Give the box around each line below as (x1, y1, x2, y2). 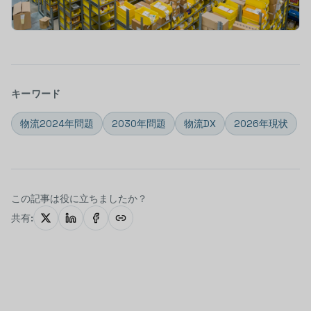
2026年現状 (234, 117, 288, 130)
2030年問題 (112, 117, 166, 130)
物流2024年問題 (20, 117, 94, 130)
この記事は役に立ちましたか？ (11, 192, 147, 205)
